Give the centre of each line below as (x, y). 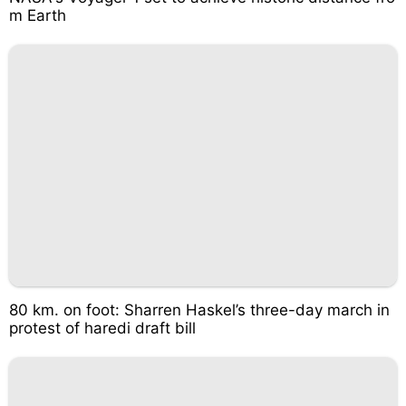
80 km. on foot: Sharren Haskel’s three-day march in (199, 310)
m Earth (38, 15)
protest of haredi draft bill (102, 328)
